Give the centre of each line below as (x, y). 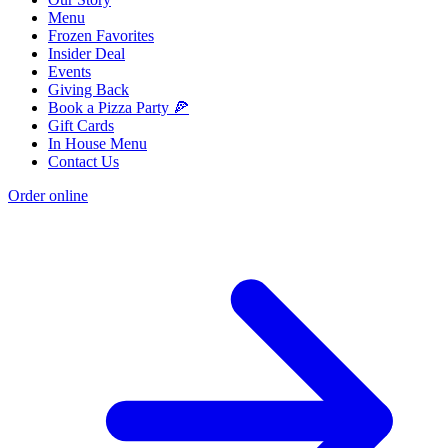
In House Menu (97, 144)
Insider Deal (86, 54)
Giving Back (88, 90)
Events (69, 72)
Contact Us (83, 162)
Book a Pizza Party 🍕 (118, 108)
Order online (48, 196)
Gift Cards (81, 126)
